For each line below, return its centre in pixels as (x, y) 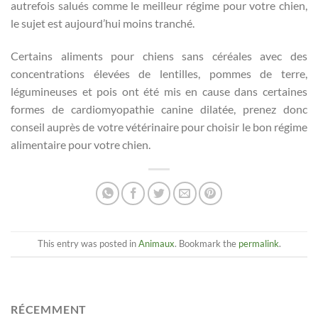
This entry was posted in (88, 244)
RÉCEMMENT (49, 309)
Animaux (156, 244)
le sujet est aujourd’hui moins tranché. (103, 23)
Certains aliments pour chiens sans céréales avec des (159, 55)
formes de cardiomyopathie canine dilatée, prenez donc (159, 109)
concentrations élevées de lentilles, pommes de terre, (159, 73)
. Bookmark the (206, 244)
